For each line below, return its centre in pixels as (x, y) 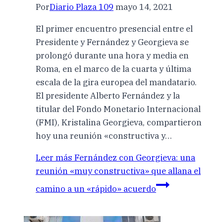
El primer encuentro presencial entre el (114, 28)
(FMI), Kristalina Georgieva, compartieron (119, 122)
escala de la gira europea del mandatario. (116, 82)
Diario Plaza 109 (82, 7)
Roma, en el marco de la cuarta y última (113, 69)
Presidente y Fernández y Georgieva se (112, 42)
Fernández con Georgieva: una (134, 157)
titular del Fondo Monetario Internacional (118, 109)
